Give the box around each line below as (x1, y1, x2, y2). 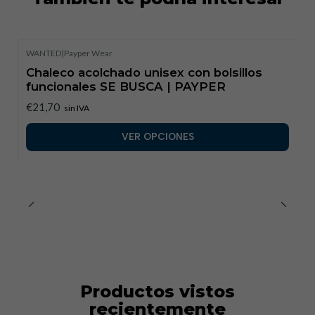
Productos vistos (80, 281, 235, 302)
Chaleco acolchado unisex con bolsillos (26, 65, 262, 80)
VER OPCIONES (121, 131, 194, 143)
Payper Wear (64, 48, 112, 59)
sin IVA (64, 102, 89, 113)
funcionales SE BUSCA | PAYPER (26, 79, 226, 94)
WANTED (26, 48, 61, 59)
